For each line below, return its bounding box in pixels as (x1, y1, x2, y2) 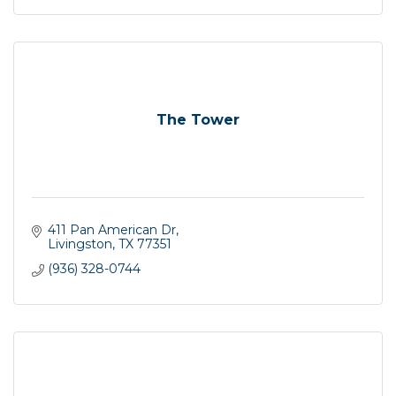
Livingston (47, 236, 112, 253)
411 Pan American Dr (47, 222, 176, 239)
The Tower (156, 110, 240, 128)
